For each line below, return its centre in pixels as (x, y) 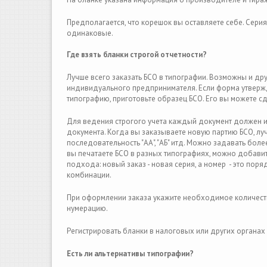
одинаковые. (90, 33)
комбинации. (89, 175)
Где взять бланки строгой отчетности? (137, 55)
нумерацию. (87, 208)
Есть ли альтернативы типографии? (130, 254)
